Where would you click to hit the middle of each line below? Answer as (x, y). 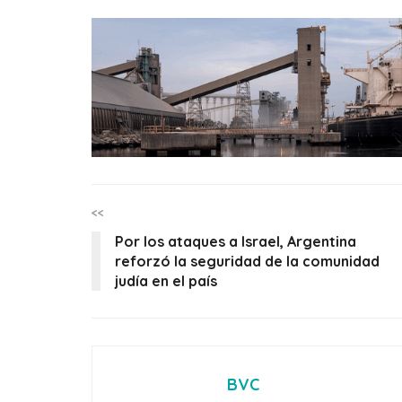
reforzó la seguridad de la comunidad (247, 261)
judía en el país (166, 280)
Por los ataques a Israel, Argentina (236, 241)
